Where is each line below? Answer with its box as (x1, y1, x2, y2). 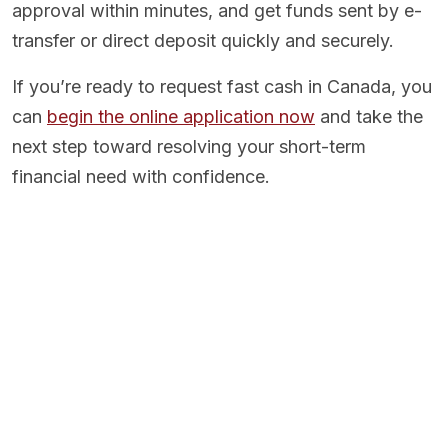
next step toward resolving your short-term (12, 136, 366, 158)
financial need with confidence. (12, 166, 270, 188)
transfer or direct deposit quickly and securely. (12, 30, 394, 52)
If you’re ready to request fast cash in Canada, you (12, 76, 432, 98)
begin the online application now (47, 106, 315, 128)
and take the (315, 106, 423, 128)
